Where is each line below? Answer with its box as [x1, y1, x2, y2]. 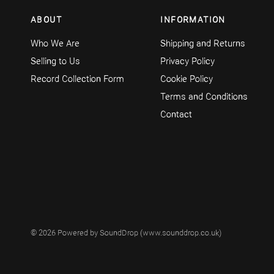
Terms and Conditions [160, 93, 248, 103]
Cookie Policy [160, 75, 213, 85]
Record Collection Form [31, 75, 124, 85]
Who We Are [31, 40, 80, 50]
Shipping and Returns [160, 40, 246, 50]
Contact [160, 111, 193, 120]
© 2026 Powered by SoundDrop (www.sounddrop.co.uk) [31, 229, 222, 238]
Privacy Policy [160, 57, 215, 67]
